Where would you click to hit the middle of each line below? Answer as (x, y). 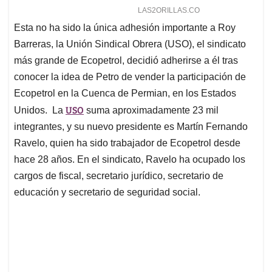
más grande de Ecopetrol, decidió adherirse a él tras (126, 60)
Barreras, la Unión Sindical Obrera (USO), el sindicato (130, 44)
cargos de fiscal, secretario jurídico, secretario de (119, 175)
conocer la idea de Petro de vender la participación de (130, 76)
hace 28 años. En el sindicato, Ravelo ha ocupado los (130, 159)
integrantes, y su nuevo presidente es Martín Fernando (131, 126)
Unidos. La (40, 110)
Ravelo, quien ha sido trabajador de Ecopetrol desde (127, 143)
